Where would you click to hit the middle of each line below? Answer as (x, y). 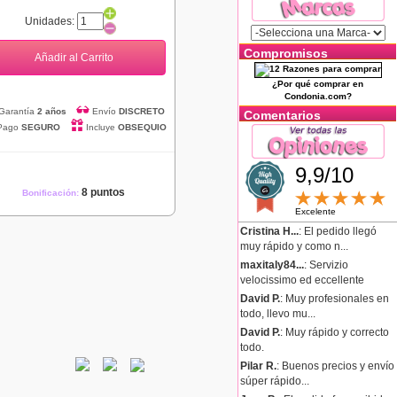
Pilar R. (258, 366)
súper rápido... (275, 381)
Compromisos (286, 54)
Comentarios (282, 116)
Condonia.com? (318, 97)
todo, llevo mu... (278, 313)
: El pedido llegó (338, 231)
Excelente (315, 212)
